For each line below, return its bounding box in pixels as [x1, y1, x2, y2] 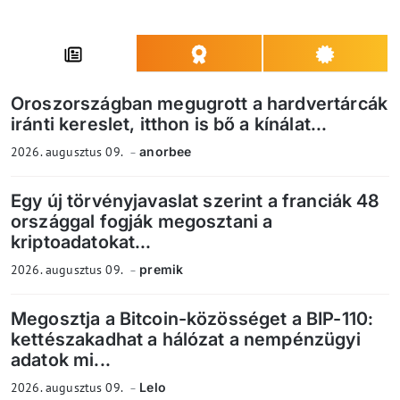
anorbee [139, 144, 192, 160]
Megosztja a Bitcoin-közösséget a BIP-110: [11, 308, 374, 330]
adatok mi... [11, 349, 111, 371]
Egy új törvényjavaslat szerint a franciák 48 [11, 190, 380, 212]
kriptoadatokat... [11, 231, 152, 254]
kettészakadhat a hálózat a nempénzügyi [11, 329, 361, 351]
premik [139, 262, 184, 278]
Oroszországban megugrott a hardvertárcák [11, 93, 387, 115]
